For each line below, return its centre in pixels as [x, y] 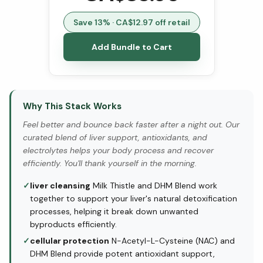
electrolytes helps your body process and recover [118, 150]
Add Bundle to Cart [131, 47]
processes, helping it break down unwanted [114, 211]
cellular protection [70, 240]
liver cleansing [60, 185]
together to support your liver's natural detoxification [134, 198]
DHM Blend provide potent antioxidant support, [122, 253]
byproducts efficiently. [73, 224]
